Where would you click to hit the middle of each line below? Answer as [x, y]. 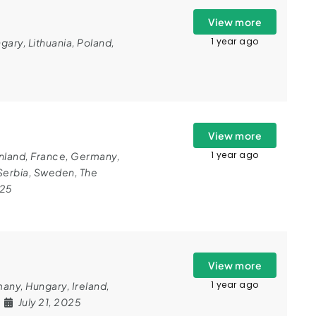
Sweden [54, 172]
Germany [94, 156]
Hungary [46, 286]
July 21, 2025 [49, 302]
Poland [94, 42]
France [48, 156]
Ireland [89, 286]
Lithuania [50, 42]
